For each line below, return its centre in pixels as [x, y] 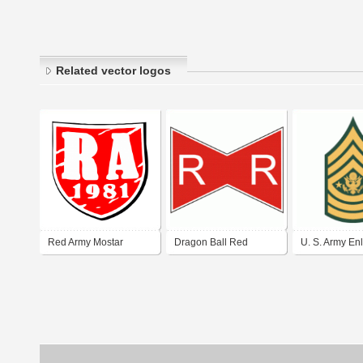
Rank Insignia [331, 266]
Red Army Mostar [85, 243]
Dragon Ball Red [211, 243]
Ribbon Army [203, 266]
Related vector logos [113, 71]
